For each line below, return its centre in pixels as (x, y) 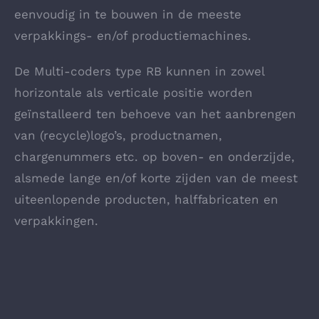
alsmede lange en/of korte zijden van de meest (156, 178)
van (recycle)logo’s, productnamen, (118, 135)
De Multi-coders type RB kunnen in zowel (139, 71)
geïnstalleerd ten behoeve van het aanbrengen (155, 114)
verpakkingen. (56, 221)
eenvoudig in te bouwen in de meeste (127, 14)
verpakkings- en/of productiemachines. (135, 36)
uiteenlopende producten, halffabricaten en (146, 199)
